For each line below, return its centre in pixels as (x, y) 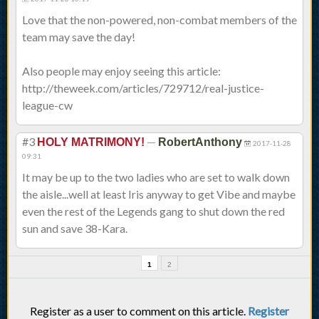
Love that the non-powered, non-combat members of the (159, 20)
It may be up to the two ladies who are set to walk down (156, 177)
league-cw (47, 105)
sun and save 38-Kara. (75, 229)
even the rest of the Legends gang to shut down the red (153, 211)
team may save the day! (79, 37)
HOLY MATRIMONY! (91, 142)
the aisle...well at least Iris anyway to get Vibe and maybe (159, 194)
